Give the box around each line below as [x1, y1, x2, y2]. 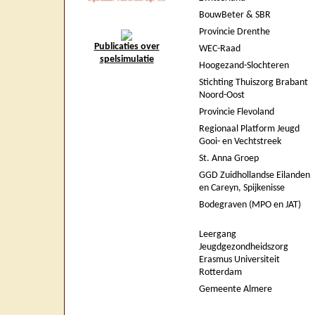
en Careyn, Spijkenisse [199, 183, 285, 193]
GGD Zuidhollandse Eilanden [199, 170, 310, 181]
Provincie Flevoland [199, 107, 274, 117]
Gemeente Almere [199, 284, 272, 295]
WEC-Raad [199, 44, 240, 54]
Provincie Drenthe [199, 27, 270, 37]
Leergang [199, 229, 236, 240]
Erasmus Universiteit [199, 255, 280, 265]
